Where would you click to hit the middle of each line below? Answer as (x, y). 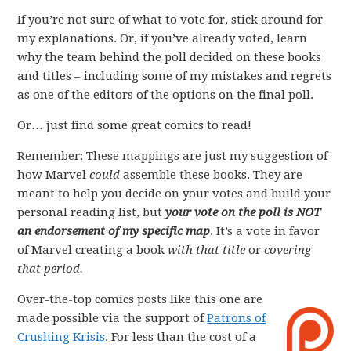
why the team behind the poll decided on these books (170, 57)
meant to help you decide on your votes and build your (174, 194)
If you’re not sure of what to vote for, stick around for (170, 20)
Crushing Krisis (62, 337)
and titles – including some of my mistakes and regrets (175, 76)
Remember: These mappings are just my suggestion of (173, 156)
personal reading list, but (92, 212)
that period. (51, 269)
